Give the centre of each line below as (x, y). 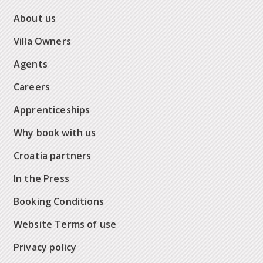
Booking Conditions (59, 202)
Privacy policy (45, 247)
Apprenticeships (52, 110)
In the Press (41, 179)
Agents (31, 64)
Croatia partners (53, 156)
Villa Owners (42, 41)
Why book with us (55, 133)
